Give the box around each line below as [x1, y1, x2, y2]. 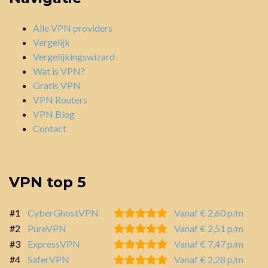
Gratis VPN [33, 79, 81, 91]
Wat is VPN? [33, 65, 85, 77]
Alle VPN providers [33, 22, 112, 33]
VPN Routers [33, 93, 87, 105]
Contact [33, 122, 66, 134]
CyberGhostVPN [28, 206, 99, 218]
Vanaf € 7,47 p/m [174, 237, 243, 249]
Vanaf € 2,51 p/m [174, 222, 243, 234]
